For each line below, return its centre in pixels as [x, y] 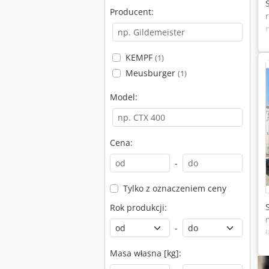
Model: [124, 97]
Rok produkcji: [138, 207]
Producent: [132, 12]
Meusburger [151, 73]
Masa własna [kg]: [146, 253]
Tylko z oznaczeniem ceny [174, 188]
